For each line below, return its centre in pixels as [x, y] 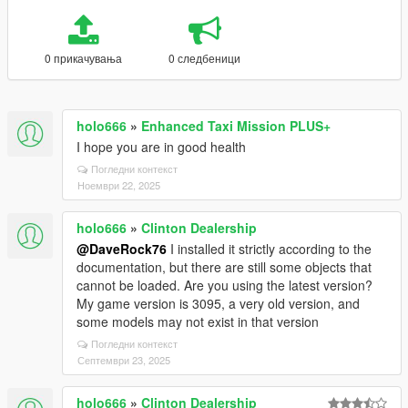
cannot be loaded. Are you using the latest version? [224, 285]
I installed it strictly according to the [269, 249]
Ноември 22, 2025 [119, 185]
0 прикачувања [83, 58]
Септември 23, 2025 [124, 360]
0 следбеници [205, 58]
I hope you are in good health [161, 147]
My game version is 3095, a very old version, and [218, 303]
